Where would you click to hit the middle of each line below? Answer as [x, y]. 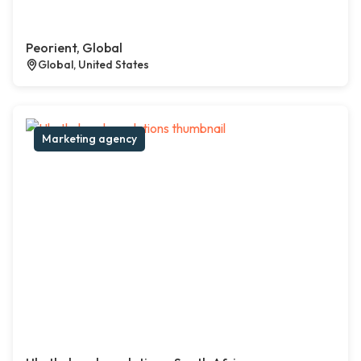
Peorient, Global [74, 48]
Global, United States [93, 65]
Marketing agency [89, 139]
